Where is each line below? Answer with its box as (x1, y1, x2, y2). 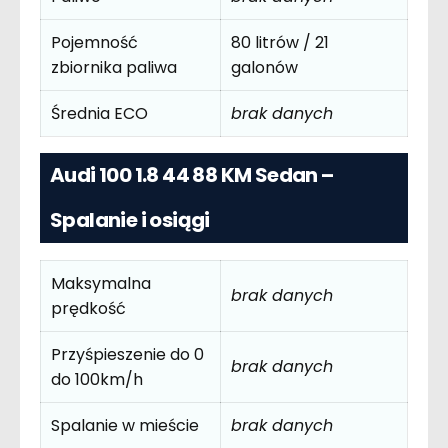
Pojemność (51, 30, 138, 54)
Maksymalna (51, 272, 151, 295)
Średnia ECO (51, 101, 148, 125)
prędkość (51, 297, 126, 320)
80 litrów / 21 (231, 30, 329, 54)
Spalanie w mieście (51, 414, 199, 437)
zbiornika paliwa (51, 55, 177, 79)
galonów (231, 55, 298, 79)
